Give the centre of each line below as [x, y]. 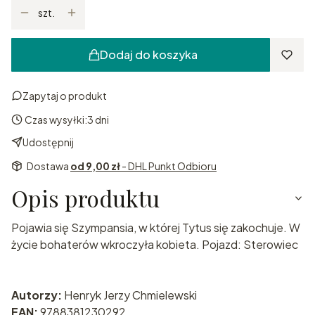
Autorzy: [38, 295]
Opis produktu [85, 198]
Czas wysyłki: [56, 119]
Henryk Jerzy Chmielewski [130, 295]
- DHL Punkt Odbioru [169, 166]
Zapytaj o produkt [65, 95]
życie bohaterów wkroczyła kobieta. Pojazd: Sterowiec [155, 244]
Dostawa [49, 166]
